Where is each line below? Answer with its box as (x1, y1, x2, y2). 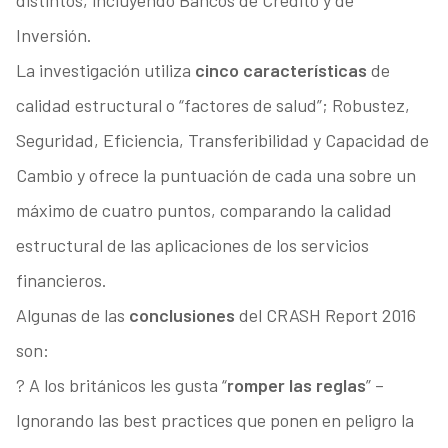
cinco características (194, 59, 371, 82)
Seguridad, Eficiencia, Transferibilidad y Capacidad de (15, 129, 429, 152)
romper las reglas (226, 374, 366, 397)
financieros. (15, 269, 107, 292)
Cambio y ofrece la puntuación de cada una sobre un (15, 164, 416, 187)
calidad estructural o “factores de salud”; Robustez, (15, 94, 410, 117)
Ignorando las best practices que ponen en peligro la (15, 409, 414, 432)
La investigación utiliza (15, 59, 195, 82)
